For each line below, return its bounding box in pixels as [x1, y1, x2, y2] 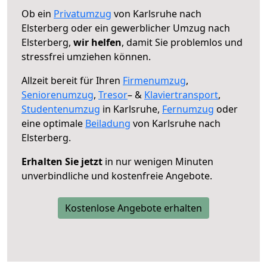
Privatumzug [54, 7, 111, 20]
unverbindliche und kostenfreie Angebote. [21, 169, 212, 182]
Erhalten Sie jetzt [21, 154, 103, 168]
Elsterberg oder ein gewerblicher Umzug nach [21, 21, 230, 35]
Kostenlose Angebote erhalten [65, 201, 202, 215]
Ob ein [21, 7, 54, 20]
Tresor [98, 88, 128, 101]
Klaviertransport [144, 88, 218, 101]
